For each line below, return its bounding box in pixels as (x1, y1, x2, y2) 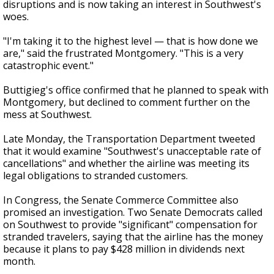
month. (3, 254, 35, 268)
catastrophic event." (3, 59, 94, 72)
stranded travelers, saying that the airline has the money (3, 230, 263, 243)
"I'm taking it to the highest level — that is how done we (3, 34, 258, 48)
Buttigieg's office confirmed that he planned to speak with (3, 83, 268, 97)
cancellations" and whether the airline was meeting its (3, 157, 250, 170)
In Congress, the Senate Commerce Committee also (3, 193, 239, 207)
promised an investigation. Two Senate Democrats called (3, 206, 262, 219)
